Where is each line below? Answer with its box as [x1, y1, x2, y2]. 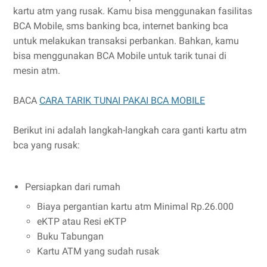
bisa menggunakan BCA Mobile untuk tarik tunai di [13, 49, 226, 61]
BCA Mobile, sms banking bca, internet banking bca [13, 20, 228, 32]
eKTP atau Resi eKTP [37, 215, 126, 227]
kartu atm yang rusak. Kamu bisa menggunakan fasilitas [13, 5, 252, 17]
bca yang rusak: [13, 139, 80, 151]
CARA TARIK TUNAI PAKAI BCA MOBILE [39, 94, 205, 106]
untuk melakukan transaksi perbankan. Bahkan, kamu [13, 35, 239, 46]
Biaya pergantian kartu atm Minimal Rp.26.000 [37, 200, 234, 212]
